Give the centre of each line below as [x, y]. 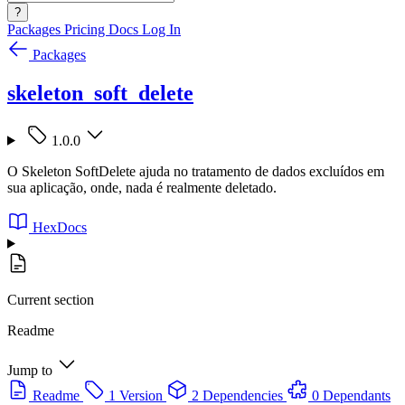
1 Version [136, 395]
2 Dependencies [237, 395]
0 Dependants [351, 395]
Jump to [30, 370]
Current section [51, 299]
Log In [161, 29]
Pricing [86, 29]
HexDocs [60, 227]
